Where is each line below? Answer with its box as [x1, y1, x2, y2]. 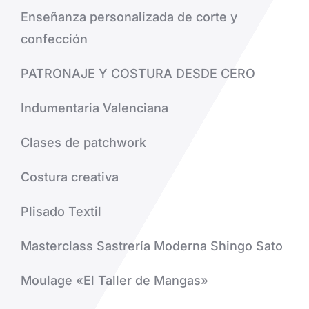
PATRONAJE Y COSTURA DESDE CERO [20, 66, 255, 81]
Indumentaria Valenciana [20, 101, 168, 116]
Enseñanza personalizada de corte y [20, 10, 237, 25]
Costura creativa [20, 170, 119, 185]
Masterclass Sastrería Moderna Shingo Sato [20, 239, 283, 254]
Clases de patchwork [20, 135, 146, 150]
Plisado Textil [20, 204, 101, 219]
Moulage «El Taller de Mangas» [20, 273, 208, 288]
